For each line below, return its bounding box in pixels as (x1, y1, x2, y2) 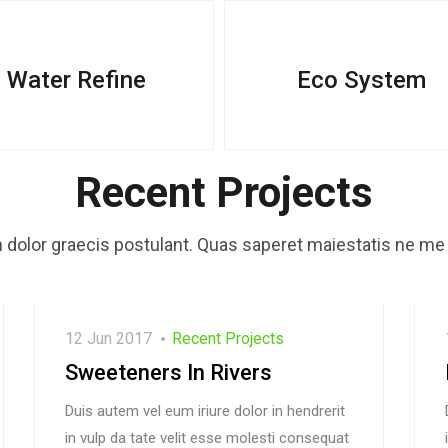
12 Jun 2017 (65, 328, 152, 348)
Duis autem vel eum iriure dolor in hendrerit (65, 401, 345, 420)
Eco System (297, 65, 426, 94)
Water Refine (7, 65, 146, 94)
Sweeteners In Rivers (65, 359, 272, 385)
